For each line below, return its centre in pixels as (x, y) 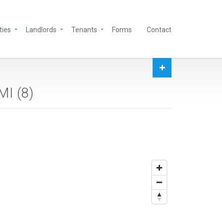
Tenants (84, 30)
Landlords (41, 30)
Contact (159, 30)
